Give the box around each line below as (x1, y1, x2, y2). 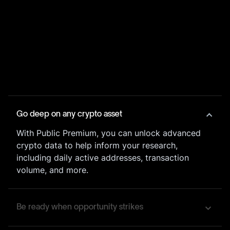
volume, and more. (16, 164, 88, 175)
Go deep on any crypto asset (16, 110, 122, 118)
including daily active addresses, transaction (16, 152, 189, 163)
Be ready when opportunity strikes (16, 203, 143, 211)
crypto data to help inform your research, (16, 140, 178, 150)
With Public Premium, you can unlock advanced (16, 127, 201, 138)
